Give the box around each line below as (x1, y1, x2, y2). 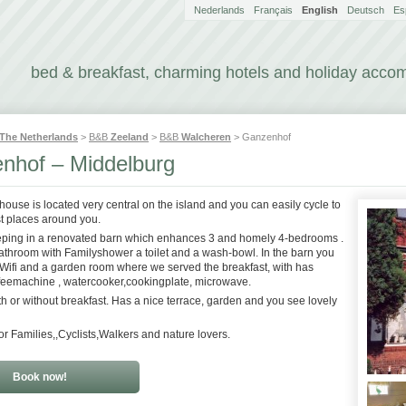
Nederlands (194, 5, 245, 15)
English (302, 5, 338, 15)
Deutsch (347, 5, 384, 15)
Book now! (13, 371, 67, 383)
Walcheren (181, 131, 231, 142)
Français (254, 5, 293, 15)
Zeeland (111, 131, 149, 142)
